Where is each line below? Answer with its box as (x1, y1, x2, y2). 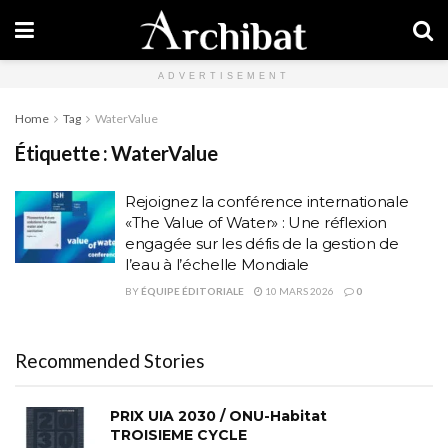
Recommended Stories (15, 349, 205, 372)
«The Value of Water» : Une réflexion (125, 213, 388, 232)
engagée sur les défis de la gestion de (125, 234, 399, 253)
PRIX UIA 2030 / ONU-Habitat (110, 407, 327, 425)
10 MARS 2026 (263, 285, 334, 297)
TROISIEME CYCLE (110, 426, 247, 444)
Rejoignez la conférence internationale (125, 192, 409, 211)
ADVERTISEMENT (158, 71, 290, 81)
